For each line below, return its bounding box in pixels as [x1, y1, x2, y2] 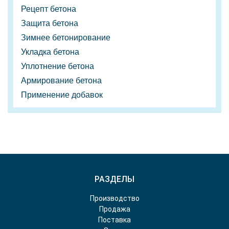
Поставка [98, 216, 131, 224]
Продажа [99, 205, 130, 213]
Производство [89, 194, 140, 202]
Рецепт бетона [21, 5, 76, 13]
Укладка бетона [21, 48, 79, 56]
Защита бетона [21, 19, 78, 28]
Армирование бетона [21, 76, 102, 85]
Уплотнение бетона [21, 62, 94, 71]
